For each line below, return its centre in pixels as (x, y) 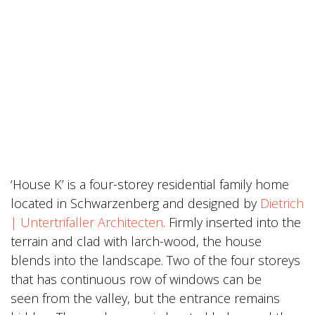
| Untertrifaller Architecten (87, 222)
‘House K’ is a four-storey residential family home (150, 184)
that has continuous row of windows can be (136, 279)
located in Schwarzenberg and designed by (135, 203)
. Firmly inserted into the (232, 222)
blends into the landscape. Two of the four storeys (155, 260)
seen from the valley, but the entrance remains (145, 298)
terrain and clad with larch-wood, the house (136, 241)
